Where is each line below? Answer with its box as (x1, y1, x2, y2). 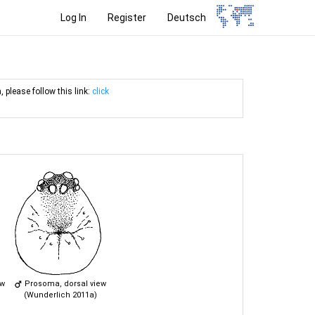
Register (108, 11, 147, 23)
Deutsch (167, 11, 207, 23)
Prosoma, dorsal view (22, 278, 106, 288)
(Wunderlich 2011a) (23, 290, 97, 300)
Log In (60, 11, 87, 23)
